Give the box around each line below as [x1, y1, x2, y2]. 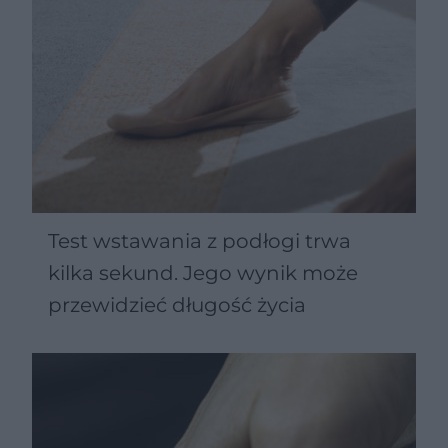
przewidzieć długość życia [48, 292, 306, 317]
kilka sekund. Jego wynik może [48, 260, 358, 285]
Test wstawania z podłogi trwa [48, 228, 351, 253]
